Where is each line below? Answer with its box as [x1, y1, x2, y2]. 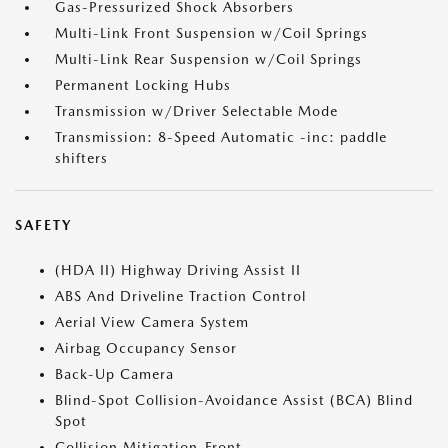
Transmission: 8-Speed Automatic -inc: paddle [55, 129, 387, 145]
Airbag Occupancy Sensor [55, 340, 237, 356]
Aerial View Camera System [55, 314, 249, 330]
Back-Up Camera [55, 366, 174, 382]
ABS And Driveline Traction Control [55, 288, 306, 304]
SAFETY [15, 217, 72, 233]
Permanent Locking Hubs [55, 77, 231, 93]
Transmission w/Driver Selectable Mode [55, 103, 338, 119]
